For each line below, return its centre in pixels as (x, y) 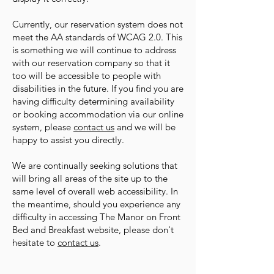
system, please (43, 127)
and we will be (145, 127)
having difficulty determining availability (93, 101)
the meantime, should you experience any (96, 204)
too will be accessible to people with (87, 76)
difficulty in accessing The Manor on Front (96, 217)
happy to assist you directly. (68, 140)
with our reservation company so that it (91, 63)
